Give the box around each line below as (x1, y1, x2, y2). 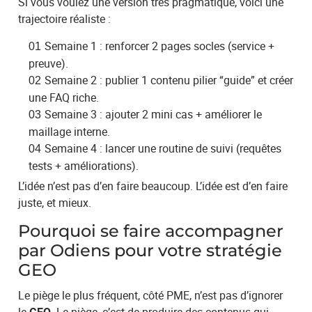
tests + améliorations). (29, 157, 139, 173)
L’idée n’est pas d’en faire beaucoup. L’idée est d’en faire (18, 178, 288, 194)
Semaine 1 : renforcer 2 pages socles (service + (45, 38, 275, 54)
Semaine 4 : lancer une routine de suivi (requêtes (45, 140, 282, 156)
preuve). (29, 55, 69, 71)
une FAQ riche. (29, 89, 100, 105)
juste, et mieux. (18, 194, 92, 210)
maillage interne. (29, 123, 111, 139)
